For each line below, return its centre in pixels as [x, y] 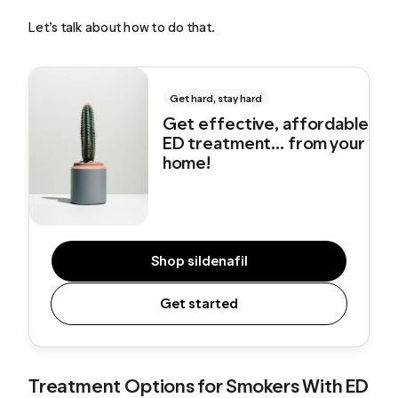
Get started [199, 304]
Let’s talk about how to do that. [122, 27]
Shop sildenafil [199, 261]
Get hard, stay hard [215, 98]
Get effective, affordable [265, 123]
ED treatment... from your [263, 143]
